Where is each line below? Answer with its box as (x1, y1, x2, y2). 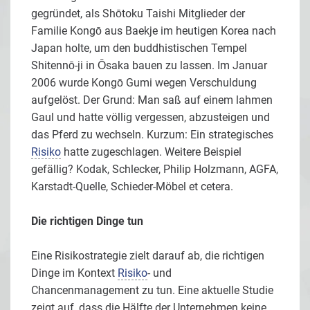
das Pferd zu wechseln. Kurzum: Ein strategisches (31, 128, 273, 142)
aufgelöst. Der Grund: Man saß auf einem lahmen (31, 93, 273, 107)
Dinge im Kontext (31, 266, 118, 280)
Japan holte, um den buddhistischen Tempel (31, 42, 247, 55)
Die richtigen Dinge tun (31, 215, 143, 228)
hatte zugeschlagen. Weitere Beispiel (61, 145, 241, 159)
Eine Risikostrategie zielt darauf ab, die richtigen (31, 249, 264, 263)
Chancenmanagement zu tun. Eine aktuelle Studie (31, 284, 273, 298)
